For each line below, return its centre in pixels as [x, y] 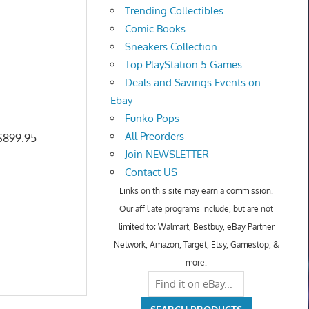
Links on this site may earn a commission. [197, 191]
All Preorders [155, 137]
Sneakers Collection [171, 47]
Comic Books [156, 29]
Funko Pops [152, 119]
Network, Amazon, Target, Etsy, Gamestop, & [196, 245]
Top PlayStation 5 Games [184, 65]
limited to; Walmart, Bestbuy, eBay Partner [196, 227]
